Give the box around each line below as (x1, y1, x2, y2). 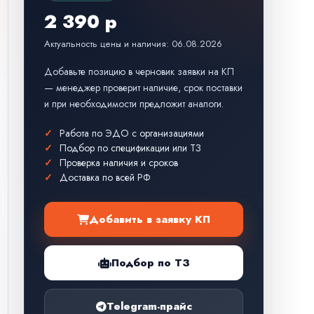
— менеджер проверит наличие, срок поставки (44, 81, 243, 95)
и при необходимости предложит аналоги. (44, 97, 224, 111)
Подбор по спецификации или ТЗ (60, 141, 202, 155)
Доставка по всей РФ (60, 170, 151, 184)
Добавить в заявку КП (89, 212, 211, 227)
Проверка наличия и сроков (60, 156, 179, 170)
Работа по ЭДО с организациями (60, 126, 205, 140)
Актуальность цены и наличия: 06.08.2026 (44, 37, 223, 50)
